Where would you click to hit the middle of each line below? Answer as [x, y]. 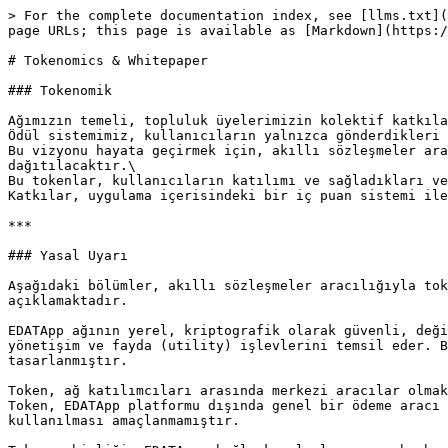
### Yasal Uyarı [68, 255]
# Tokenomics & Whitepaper [108, 60]
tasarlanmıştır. [68, 360]
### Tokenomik [60, 90]
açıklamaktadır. [68, 300]
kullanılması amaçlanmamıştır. [124, 420]
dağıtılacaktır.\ [72, 165]
